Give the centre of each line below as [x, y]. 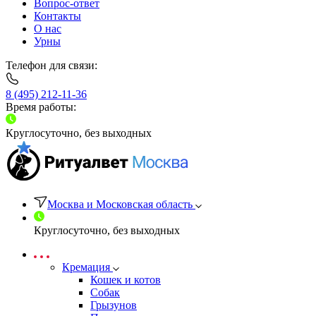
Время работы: [41, 107]
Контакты [57, 16]
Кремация [87, 267]
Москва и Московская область [120, 204]
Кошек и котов [126, 280]
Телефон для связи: [51, 65]
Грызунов [114, 305]
